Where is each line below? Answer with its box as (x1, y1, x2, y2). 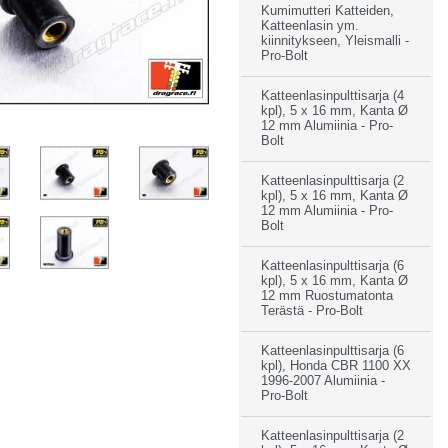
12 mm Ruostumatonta (261, 288, 393, 303)
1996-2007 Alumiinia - (261, 373, 385, 388)
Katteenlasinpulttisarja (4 (261, 88, 404, 103)
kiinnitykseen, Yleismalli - (261, 33, 409, 48)
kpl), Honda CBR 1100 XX (261, 358, 411, 373)
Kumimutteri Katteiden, (261, 3, 394, 18)
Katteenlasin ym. (261, 18, 359, 33)
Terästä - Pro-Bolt (261, 303, 363, 318)
